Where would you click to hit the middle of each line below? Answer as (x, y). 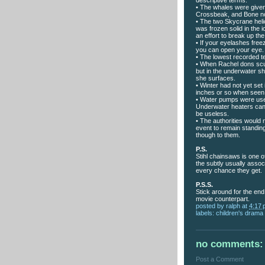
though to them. (218, 135)
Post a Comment (220, 259)
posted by (211, 206)
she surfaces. (216, 78)
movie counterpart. (223, 198)
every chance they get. (229, 170)
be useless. (212, 113)
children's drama (240, 213)
